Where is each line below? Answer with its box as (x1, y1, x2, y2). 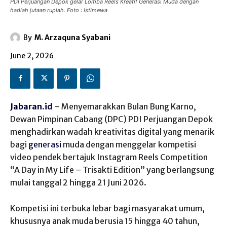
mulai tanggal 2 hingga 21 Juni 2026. (10, 177, 146, 187)
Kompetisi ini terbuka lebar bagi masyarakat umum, (10, 203, 205, 213)
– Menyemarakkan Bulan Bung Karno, (53, 101, 196, 111)
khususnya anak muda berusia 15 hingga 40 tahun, (10, 215, 200, 226)
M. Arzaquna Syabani (34, 32, 110, 42)
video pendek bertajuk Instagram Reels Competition (10, 152, 208, 162)
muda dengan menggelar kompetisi (61, 139, 196, 149)
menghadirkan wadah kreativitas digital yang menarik (10, 126, 214, 137)
